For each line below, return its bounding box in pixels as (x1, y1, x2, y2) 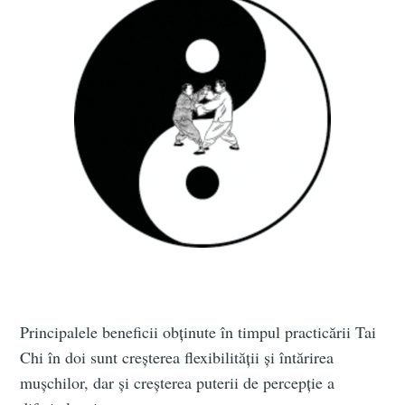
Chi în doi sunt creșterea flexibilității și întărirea (20, 346, 334, 369)
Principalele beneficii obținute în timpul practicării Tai (20, 321, 377, 344)
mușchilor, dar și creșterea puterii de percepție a (20, 372, 335, 394)
